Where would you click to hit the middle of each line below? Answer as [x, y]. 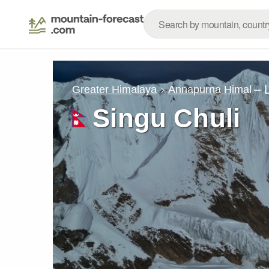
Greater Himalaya [114, 89]
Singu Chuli [167, 118]
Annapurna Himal [210, 89]
